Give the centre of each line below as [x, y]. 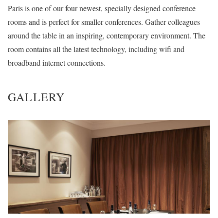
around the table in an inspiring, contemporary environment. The [107, 36]
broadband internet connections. [57, 63]
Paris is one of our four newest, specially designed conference [102, 8]
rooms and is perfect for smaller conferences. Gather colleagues [104, 22]
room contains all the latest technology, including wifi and [96, 49]
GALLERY [36, 97]
